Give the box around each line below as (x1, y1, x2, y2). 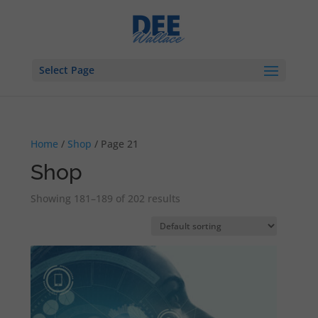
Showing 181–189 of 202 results (31, 192, 181, 205)
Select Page (38, 63, 94, 77)
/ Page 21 (92, 137, 139, 150)
